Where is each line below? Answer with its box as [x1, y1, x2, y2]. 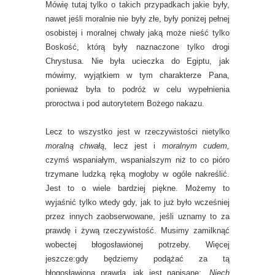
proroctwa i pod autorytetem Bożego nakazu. [45, 99, 204, 108]
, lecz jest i [104, 141, 162, 150]
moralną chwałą [45, 141, 105, 150]
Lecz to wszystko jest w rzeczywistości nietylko [45, 127, 230, 136]
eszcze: [47, 254, 76, 263]
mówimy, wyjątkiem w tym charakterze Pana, [45, 71, 230, 80]
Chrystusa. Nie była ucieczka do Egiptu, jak [45, 56, 230, 66]
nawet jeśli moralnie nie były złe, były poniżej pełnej [45, 14, 230, 23]
